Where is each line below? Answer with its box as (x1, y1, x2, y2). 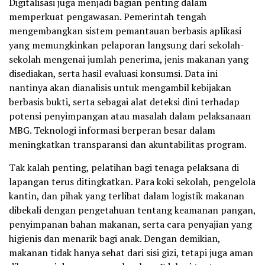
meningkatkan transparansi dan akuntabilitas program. (9, 138, 247, 151)
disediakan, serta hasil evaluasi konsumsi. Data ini (9, 67, 218, 80)
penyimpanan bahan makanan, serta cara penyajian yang (9, 218, 252, 231)
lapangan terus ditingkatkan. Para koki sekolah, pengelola (9, 175, 256, 189)
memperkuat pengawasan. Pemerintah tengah (9, 10, 206, 24)
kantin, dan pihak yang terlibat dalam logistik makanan (9, 189, 244, 203)
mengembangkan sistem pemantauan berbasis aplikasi (9, 24, 241, 38)
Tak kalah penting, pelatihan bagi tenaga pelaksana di (9, 161, 239, 174)
